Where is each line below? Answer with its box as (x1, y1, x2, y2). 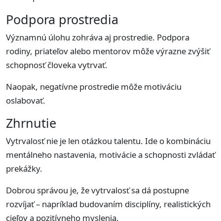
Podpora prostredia (6, 11, 118, 28)
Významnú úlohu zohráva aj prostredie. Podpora (6, 32, 189, 43)
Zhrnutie (6, 114, 56, 131)
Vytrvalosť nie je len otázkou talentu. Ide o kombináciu (6, 135, 211, 147)
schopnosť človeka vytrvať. (6, 59, 108, 71)
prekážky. (6, 163, 42, 174)
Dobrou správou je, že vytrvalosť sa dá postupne (6, 184, 189, 196)
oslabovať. (6, 95, 45, 106)
